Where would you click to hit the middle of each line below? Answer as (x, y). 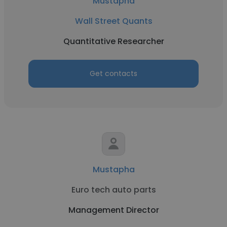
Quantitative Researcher (113, 41)
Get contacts (113, 73)
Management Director (113, 210)
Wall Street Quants (113, 21)
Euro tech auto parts (113, 190)
